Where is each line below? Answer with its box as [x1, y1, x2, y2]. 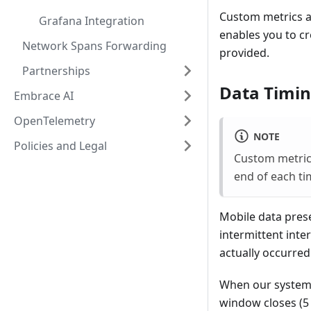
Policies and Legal [14, 138, 107, 153]
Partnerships [22, 63, 90, 78]
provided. [219, 45, 269, 61]
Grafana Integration [39, 13, 144, 28]
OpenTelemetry [14, 113, 95, 128]
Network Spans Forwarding [22, 38, 167, 53]
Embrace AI [14, 88, 74, 103]
